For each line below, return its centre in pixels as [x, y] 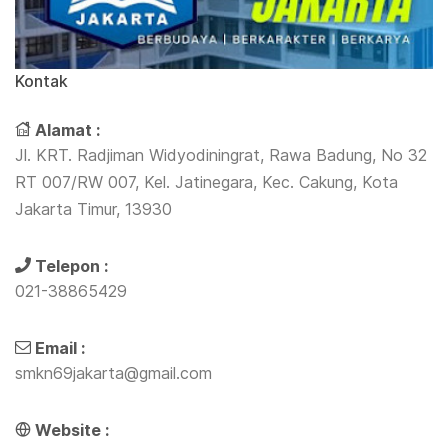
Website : [72, 430]
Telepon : [71, 266]
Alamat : [67, 130]
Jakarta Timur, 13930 [93, 209]
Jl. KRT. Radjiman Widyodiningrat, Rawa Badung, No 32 [221, 155]
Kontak [41, 81]
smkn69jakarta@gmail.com [113, 373]
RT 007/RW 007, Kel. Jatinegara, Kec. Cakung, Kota [206, 182]
